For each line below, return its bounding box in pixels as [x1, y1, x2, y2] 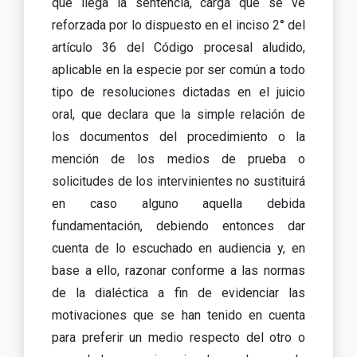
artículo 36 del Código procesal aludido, [52, 39, 305, 55]
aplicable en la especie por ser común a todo [52, 61, 305, 77]
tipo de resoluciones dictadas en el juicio [52, 84, 305, 100]
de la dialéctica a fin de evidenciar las [52, 284, 305, 300]
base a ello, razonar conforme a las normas [52, 262, 305, 278]
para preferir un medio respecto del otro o [52, 329, 305, 345]
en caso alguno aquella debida [52, 195, 305, 211]
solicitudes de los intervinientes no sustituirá [52, 173, 305, 189]
